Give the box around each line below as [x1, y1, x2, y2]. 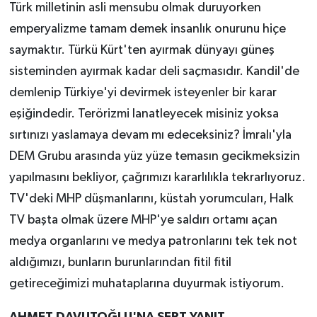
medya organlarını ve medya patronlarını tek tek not [8, 235, 297, 248]
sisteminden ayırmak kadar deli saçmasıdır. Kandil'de [8, 65, 299, 79]
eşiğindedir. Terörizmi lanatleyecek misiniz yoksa [8, 108, 279, 121]
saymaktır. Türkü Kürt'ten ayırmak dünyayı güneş [8, 44, 275, 57]
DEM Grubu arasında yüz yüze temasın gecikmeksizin [8, 150, 300, 163]
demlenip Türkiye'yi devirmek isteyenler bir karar [8, 86, 277, 100]
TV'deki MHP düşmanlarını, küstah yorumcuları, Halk [8, 192, 294, 206]
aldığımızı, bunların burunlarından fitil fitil [8, 256, 231, 270]
